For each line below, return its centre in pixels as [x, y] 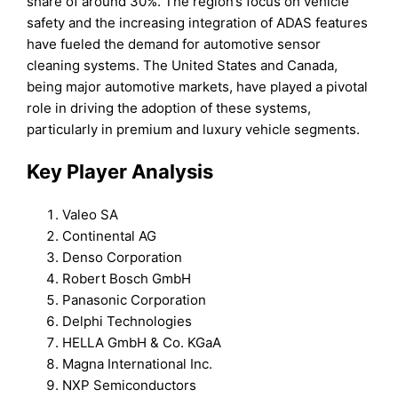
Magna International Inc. [138, 363]
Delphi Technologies [127, 321]
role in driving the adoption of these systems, [169, 108]
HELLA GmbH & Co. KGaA [142, 342]
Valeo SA [91, 214]
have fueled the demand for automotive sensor [174, 44]
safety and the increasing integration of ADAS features [198, 23]
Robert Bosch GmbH [127, 278]
